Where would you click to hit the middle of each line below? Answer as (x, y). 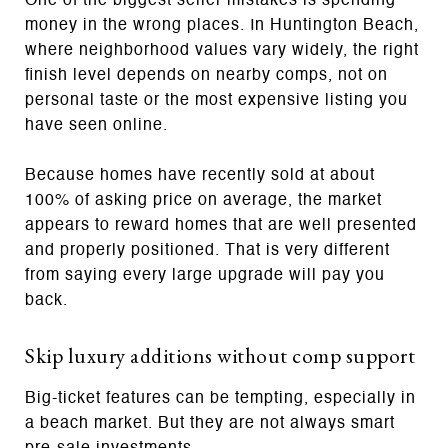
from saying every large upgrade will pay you (205, 275)
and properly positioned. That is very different (207, 250)
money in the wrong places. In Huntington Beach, (222, 25)
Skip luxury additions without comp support (220, 355)
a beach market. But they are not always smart (210, 423)
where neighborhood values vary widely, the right (222, 50)
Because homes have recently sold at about (200, 175)
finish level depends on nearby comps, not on (206, 75)
